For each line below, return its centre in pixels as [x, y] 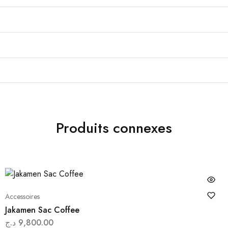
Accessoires [22, 197]
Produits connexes [114, 128]
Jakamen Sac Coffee [42, 210]
